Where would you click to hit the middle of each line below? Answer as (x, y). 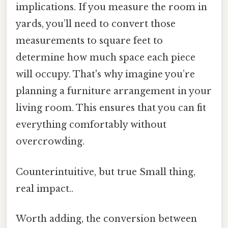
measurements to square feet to (89, 41)
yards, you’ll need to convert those (96, 24)
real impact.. (45, 189)
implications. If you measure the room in (111, 7)
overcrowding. (50, 142)
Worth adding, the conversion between (106, 219)
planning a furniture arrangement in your (114, 91)
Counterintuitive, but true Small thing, (106, 172)
